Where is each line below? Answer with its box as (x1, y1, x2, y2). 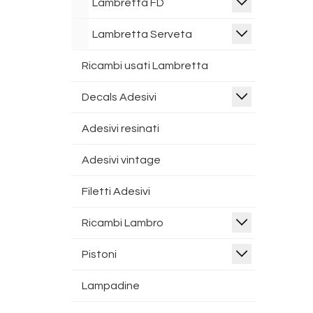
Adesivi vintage (82, 154, 161, 166)
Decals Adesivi (82, 92, 156, 103)
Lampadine (82, 280, 140, 291)
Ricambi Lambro (82, 217, 163, 228)
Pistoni (82, 249, 117, 260)
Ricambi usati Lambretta (82, 60, 208, 71)
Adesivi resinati (82, 123, 159, 134)
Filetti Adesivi (82, 186, 150, 197)
